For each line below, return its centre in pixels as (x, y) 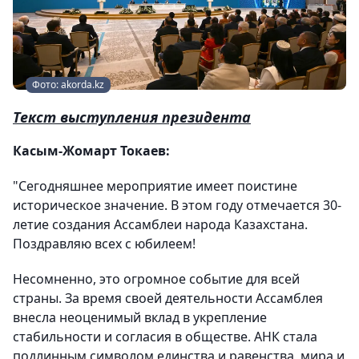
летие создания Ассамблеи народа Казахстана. (160, 224)
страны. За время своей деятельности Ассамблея (168, 298)
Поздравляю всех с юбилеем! (104, 244)
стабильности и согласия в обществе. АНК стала (165, 337)
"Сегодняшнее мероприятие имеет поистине (155, 186)
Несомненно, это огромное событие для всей (156, 279)
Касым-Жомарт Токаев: (91, 151)
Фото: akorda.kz (68, 85)
